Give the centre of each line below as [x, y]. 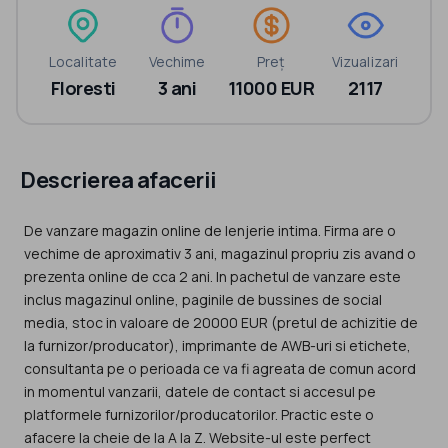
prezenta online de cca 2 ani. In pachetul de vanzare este [212, 276]
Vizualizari [365, 61]
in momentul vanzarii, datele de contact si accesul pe [200, 391]
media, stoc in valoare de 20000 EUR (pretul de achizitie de [221, 322]
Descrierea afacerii [118, 179]
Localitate [83, 61]
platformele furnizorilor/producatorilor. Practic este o [199, 414]
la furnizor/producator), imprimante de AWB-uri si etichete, [217, 345]
